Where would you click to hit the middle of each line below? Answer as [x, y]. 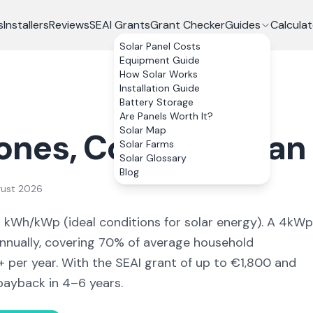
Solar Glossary [153, 158]
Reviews [69, 25]
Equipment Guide [159, 60]
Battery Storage [156, 102]
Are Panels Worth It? [166, 116]
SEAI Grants [119, 25]
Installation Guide [159, 88]
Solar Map [143, 130]
